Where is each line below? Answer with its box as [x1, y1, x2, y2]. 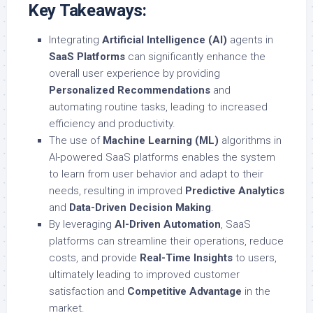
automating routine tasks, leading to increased [49, 100, 268, 113]
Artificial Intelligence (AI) [102, 33, 227, 46]
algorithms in [219, 133, 282, 147]
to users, [233, 251, 277, 264]
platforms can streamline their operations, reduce [49, 234, 284, 247]
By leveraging [49, 217, 115, 231]
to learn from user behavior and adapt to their [49, 167, 263, 180]
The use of [49, 133, 103, 147]
